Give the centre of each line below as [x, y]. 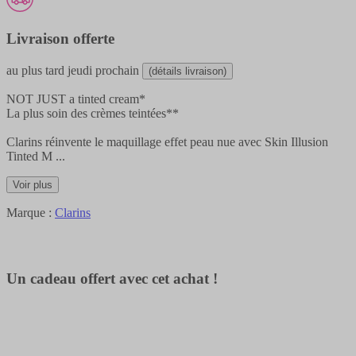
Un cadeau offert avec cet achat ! [112, 278]
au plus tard [37, 70]
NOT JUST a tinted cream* [76, 99]
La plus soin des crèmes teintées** [93, 113]
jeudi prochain [103, 70]
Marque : [31, 212]
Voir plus [33, 184]
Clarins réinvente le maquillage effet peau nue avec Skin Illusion [167, 141]
